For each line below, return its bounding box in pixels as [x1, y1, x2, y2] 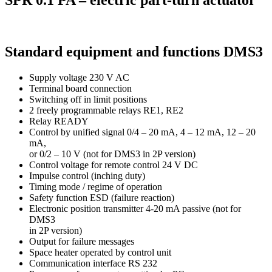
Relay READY [29, 115, 89, 126]
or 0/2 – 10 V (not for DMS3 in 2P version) [29, 148, 195, 159]
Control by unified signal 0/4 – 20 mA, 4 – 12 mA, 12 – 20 [29, 126, 256, 137]
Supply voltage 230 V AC [29, 72, 129, 83]
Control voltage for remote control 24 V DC [29, 159, 198, 170]
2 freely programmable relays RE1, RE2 [29, 104, 183, 115]
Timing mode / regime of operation [29, 181, 162, 192]
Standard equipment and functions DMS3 [5, 43, 263, 59]
